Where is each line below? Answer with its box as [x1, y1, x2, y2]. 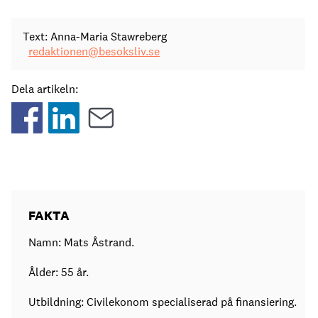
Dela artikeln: [11, 82, 78, 97]
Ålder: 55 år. [28, 265, 94, 280]
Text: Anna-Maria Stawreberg [23, 29, 167, 45]
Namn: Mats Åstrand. [28, 235, 134, 251]
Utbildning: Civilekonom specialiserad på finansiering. [28, 295, 297, 310]
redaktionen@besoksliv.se [28, 44, 160, 60]
